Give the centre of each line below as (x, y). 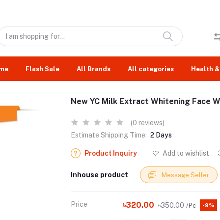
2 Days (161, 135)
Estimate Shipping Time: (109, 135)
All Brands (94, 69)
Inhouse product (99, 175)
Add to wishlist (185, 153)
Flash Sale (42, 69)
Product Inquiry (111, 153)
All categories (151, 69)
